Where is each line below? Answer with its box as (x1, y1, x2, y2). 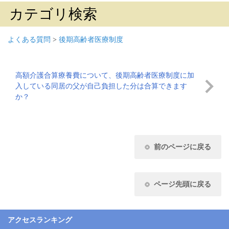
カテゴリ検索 (9, 6, 97, 22)
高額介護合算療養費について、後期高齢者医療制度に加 (15, 71, 194, 79)
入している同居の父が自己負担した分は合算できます (15, 82, 187, 90)
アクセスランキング (8, 216, 72, 224)
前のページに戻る (154, 143, 211, 151)
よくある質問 (8, 35, 51, 43)
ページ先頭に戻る (154, 180, 211, 188)
